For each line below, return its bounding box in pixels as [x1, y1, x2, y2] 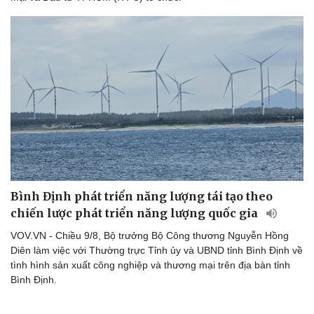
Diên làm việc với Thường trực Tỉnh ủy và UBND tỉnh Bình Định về [11, 244, 303, 256]
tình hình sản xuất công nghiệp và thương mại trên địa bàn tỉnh [11, 259, 290, 271]
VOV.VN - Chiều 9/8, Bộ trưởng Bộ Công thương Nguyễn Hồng [11, 229, 289, 241]
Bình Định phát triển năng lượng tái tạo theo [11, 189, 273, 203]
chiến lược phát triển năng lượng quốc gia [11, 205, 261, 220]
